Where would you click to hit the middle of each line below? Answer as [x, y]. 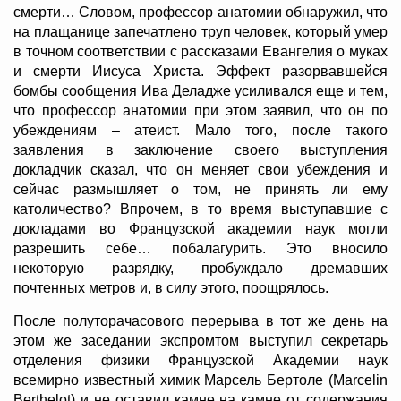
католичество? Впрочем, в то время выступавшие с [200, 209]
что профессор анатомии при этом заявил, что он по [200, 111]
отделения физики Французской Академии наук [200, 361]
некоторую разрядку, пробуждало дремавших [200, 269]
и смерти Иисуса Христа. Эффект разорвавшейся [200, 72]
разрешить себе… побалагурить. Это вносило [200, 249]
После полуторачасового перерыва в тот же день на [200, 321]
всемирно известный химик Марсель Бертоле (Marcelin [200, 380]
